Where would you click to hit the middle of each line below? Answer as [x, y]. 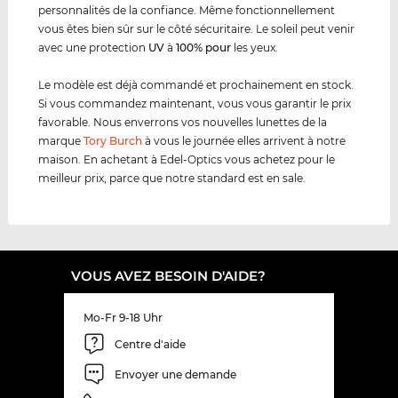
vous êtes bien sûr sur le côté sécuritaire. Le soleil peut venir [197, 29]
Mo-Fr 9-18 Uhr [123, 318]
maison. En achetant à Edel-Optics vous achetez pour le [187, 160]
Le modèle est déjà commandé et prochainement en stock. [196, 85]
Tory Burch [113, 141]
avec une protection [94, 48]
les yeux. [255, 48]
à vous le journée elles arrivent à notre [244, 141]
